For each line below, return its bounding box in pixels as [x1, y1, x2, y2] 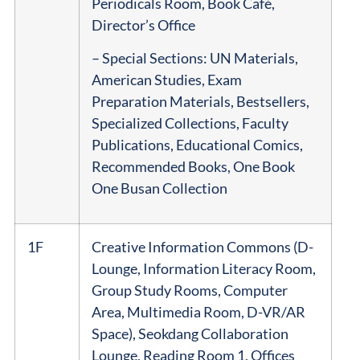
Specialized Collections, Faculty [91, 113, 288, 132]
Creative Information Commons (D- [91, 237, 313, 256]
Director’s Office [91, 15, 195, 34]
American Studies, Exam [91, 70, 242, 88]
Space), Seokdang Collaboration [91, 324, 288, 342]
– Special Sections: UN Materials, [91, 48, 298, 67]
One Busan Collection [91, 178, 227, 197]
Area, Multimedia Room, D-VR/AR [91, 302, 305, 321]
